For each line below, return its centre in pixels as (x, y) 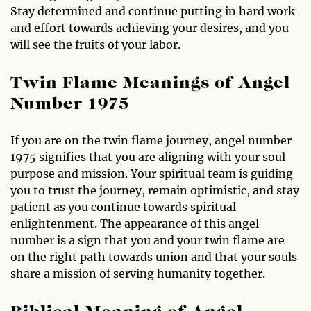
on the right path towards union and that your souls (154, 257)
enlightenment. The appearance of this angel (135, 223)
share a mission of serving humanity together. (138, 273)
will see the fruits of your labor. (95, 44)
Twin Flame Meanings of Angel (150, 84)
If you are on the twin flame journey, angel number (151, 140)
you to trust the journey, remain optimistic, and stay (155, 190)
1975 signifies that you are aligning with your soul (148, 157)
